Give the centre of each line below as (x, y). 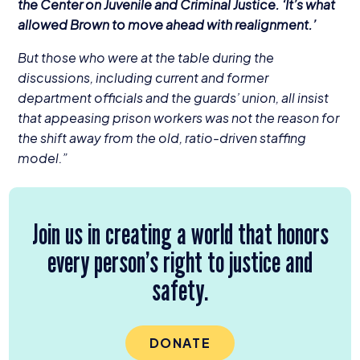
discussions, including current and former (143, 78)
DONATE (180, 343)
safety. (180, 289)
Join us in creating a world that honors (180, 233)
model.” (43, 158)
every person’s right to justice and (180, 261)
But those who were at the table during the (145, 58)
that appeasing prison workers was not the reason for (178, 118)
